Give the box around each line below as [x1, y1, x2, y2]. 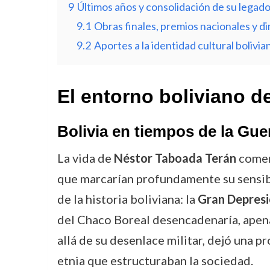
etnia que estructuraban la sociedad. [57, 253, 253, 268]
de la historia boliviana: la [57, 192, 198, 206]
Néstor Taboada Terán [113, 151, 236, 165]
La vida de [57, 151, 114, 165]
